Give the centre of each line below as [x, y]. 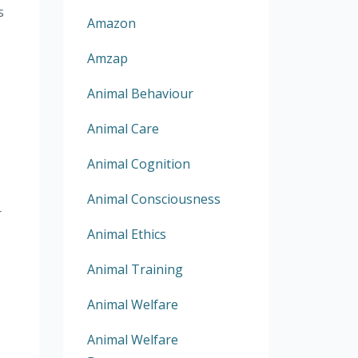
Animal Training [135, 269]
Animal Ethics [126, 234]
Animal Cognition [138, 164]
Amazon [111, 23]
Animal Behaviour [140, 93]
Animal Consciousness [153, 199]
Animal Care [123, 129]
